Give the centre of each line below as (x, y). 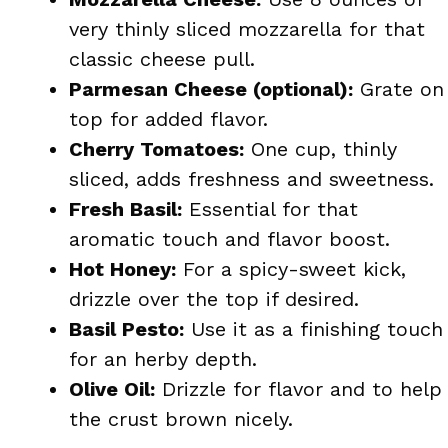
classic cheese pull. (162, 58)
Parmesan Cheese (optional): (211, 88)
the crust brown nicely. (181, 418)
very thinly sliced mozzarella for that (247, 28)
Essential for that (270, 208)
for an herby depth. (163, 358)
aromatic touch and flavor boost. (229, 238)
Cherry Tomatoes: (156, 148)
